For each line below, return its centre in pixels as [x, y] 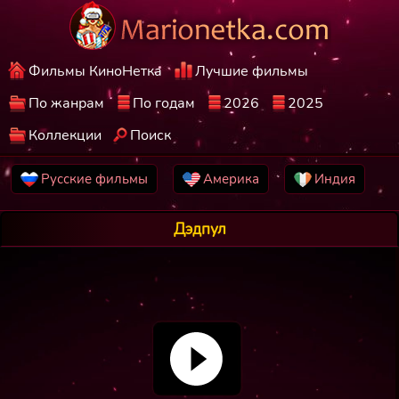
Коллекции [65, 135]
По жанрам [67, 103]
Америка [232, 179]
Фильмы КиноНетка [96, 71]
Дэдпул [199, 229]
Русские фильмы [95, 179]
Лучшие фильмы [252, 71]
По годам [164, 103]
